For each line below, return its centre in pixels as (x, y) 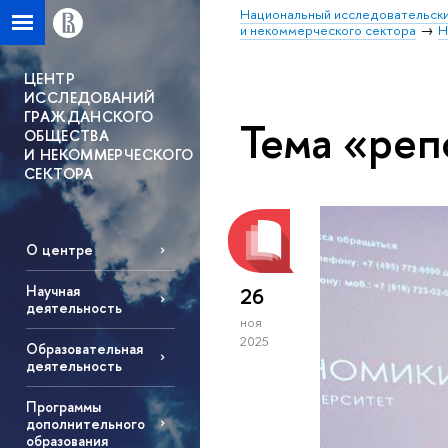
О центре (59, 250)
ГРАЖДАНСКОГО (89, 116)
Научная (52, 291)
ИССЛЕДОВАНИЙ (90, 97)
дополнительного (85, 423)
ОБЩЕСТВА (66, 135)
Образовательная (84, 349)
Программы (63, 406)
